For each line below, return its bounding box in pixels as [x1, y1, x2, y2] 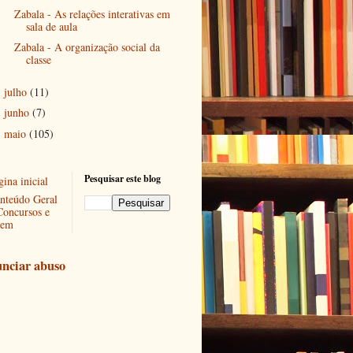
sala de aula [25, 18, 77, 34]
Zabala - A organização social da [13, 39, 160, 55]
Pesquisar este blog [84, 172, 161, 186]
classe [25, 52, 51, 68]
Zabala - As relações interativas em [13, 6, 170, 21]
